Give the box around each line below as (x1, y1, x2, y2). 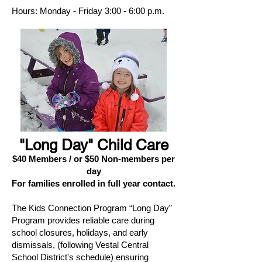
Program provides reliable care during (12, 215, 154, 225)
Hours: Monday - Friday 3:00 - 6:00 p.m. (12, 6, 164, 16)
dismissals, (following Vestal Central (12, 240, 149, 250)
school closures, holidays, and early (12, 227, 148, 237)
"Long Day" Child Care (19, 136, 168, 154)
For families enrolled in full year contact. (12, 178, 175, 188)
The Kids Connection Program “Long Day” (12, 203, 172, 213)
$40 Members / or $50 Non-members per (12, 154, 175, 164)
